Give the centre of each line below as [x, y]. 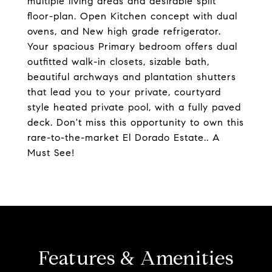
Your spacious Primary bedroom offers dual [132, 46]
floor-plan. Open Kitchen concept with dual [132, 16]
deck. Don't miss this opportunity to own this [136, 122]
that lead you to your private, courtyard [124, 92]
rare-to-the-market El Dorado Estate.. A [124, 138]
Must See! [51, 153]
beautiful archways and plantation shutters [132, 77]
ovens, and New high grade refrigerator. [124, 31]
